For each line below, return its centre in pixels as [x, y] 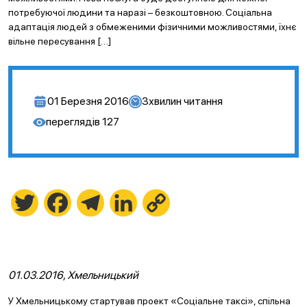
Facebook [94, 202]
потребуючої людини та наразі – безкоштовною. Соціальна [140, 12]
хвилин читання [186, 101]
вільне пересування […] [60, 41]
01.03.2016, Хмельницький [73, 275]
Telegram [126, 202]
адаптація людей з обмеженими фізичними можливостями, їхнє [152, 27]
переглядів [73, 122]
